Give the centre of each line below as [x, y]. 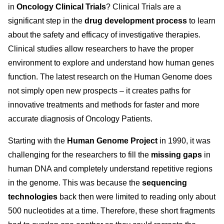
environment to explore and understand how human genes [111, 63]
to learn [202, 21]
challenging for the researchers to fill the [79, 155]
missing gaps [177, 155]
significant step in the [46, 21]
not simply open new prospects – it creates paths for [99, 91]
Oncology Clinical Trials [61, 7]
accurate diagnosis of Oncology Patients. [80, 119]
